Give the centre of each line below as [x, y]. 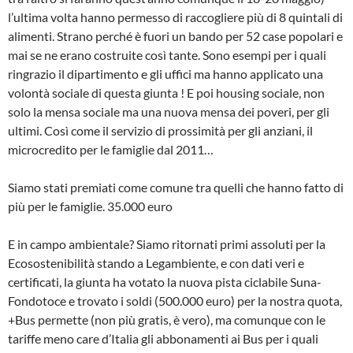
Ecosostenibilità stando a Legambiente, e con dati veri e [156, 263]
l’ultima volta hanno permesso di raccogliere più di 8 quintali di [175, 17]
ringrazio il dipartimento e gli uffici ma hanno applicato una [165, 74]
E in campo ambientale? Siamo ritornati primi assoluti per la [167, 244]
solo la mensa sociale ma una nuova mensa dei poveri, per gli [169, 112]
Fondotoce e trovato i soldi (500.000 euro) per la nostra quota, [175, 301]
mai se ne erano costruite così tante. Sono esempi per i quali [167, 55]
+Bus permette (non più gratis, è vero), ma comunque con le [167, 320]
